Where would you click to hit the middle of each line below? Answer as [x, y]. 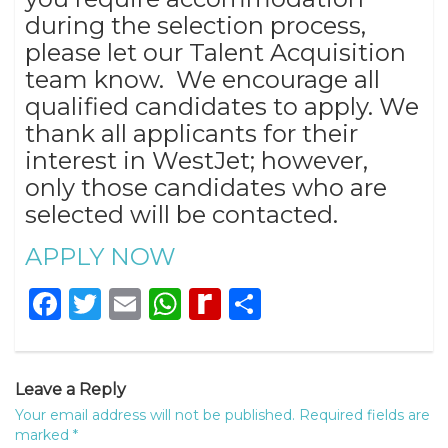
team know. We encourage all [202, 79]
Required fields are [364, 414]
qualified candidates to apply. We [222, 106]
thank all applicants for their [191, 133]
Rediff [269, 303]
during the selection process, [195, 25]
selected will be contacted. [187, 214]
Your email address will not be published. [155, 414]
